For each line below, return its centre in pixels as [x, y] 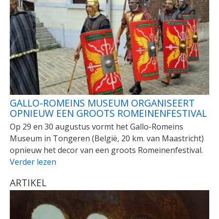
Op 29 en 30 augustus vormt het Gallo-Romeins [97, 127]
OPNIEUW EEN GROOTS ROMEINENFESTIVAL [108, 113]
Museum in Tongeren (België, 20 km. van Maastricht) [107, 139]
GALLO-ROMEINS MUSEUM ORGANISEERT [102, 103]
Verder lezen [33, 162]
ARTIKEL [28, 183]
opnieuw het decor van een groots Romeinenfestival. [106, 150]
